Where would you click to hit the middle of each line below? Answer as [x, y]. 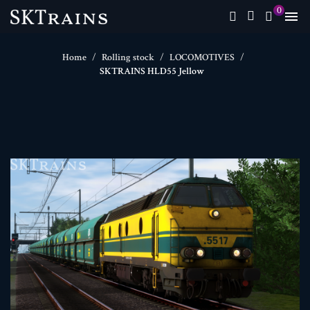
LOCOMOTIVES [202, 57]
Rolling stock [128, 57]
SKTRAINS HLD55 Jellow [152, 71]
